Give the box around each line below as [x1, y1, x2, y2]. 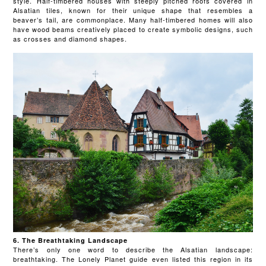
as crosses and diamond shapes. [13, 34, 130, 44]
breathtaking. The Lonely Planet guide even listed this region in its [13, 254, 253, 264]
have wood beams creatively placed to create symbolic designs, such [13, 24, 253, 34]
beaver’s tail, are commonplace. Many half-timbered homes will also [13, 15, 253, 25]
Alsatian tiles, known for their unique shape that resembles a [13, 5, 253, 15]
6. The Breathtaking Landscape [13, 235, 131, 245]
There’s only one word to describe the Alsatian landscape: [13, 244, 253, 254]
